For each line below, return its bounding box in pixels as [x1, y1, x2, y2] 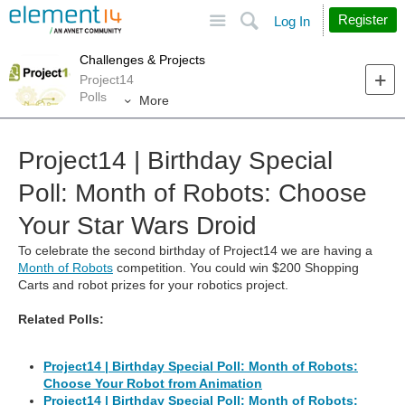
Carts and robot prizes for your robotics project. [18, 278, 288, 293]
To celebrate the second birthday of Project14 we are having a [18, 243, 372, 259]
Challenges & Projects [80, 52, 205, 67]
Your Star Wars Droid [18, 212, 257, 240]
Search [297, 5, 337, 20]
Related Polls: [18, 312, 104, 327]
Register [338, 12, 388, 27]
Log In [274, 14, 310, 29]
